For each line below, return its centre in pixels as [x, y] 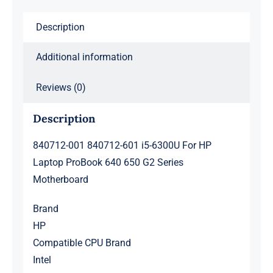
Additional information [84, 57]
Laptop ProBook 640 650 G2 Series [108, 163]
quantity [153, 113]
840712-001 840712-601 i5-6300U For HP [122, 146]
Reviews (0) [61, 88]
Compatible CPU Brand [82, 243]
